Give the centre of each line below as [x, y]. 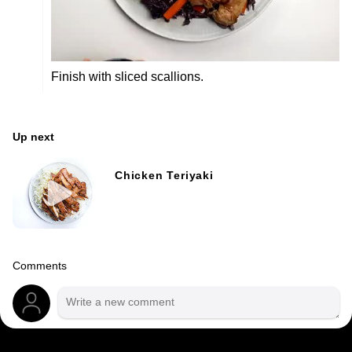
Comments [40, 266]
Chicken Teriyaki [164, 175]
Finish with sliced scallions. [127, 77]
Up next [33, 137]
